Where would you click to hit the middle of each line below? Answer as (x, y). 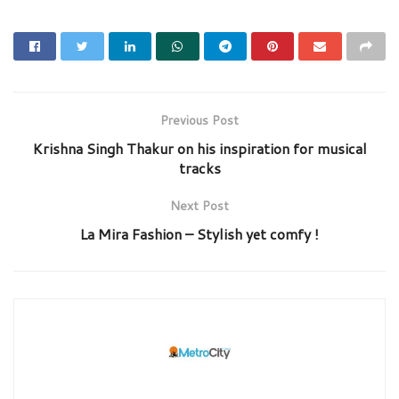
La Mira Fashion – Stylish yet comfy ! (199, 233)
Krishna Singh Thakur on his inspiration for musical (199, 148)
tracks (199, 167)
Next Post (199, 205)
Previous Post (199, 120)
